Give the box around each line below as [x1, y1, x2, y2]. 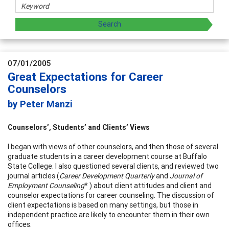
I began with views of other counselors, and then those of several [8, 142, 218, 151]
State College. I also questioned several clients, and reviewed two [8, 161, 219, 171]
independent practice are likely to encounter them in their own [8, 210, 210, 219]
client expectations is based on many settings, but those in [8, 200, 198, 210]
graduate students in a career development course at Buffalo [8, 151, 207, 161]
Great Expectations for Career [8, 70, 163, 84]
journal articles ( [8, 171, 59, 180]
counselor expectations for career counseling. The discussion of [8, 190, 214, 200]
